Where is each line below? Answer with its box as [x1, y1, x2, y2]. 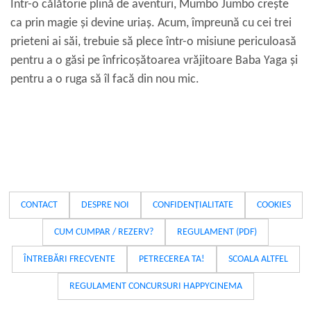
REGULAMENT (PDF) [177, 227, 257, 237]
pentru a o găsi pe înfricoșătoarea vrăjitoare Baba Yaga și [10, 54, 298, 67]
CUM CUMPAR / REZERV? [54, 227, 153, 237]
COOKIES [256, 200, 291, 210]
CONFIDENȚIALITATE [152, 200, 233, 210]
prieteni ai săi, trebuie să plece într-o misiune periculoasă [10, 35, 296, 49]
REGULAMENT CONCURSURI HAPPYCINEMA [69, 281, 242, 292]
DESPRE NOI [81, 200, 129, 210]
